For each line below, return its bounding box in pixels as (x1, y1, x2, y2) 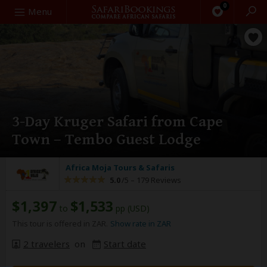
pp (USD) (113, 203, 150, 214)
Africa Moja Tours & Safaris (66, 162, 175, 173)
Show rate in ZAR (110, 218, 171, 229)
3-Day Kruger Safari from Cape (12, 113, 223, 131)
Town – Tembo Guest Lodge (12, 131, 201, 148)
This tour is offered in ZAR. (12, 218, 108, 229)
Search (5, 5, 34, 17)
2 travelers (23, 238, 70, 250)
